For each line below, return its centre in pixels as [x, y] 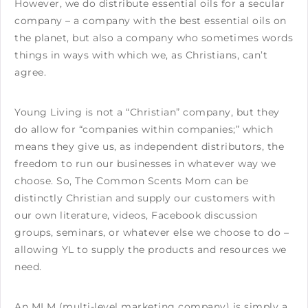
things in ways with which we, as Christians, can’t [141, 55]
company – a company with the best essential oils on [151, 20]
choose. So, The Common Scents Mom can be [131, 180]
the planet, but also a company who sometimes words [154, 37]
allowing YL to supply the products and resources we [151, 249]
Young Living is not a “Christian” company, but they [147, 112]
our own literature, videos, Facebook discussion [136, 215]
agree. [30, 72]
